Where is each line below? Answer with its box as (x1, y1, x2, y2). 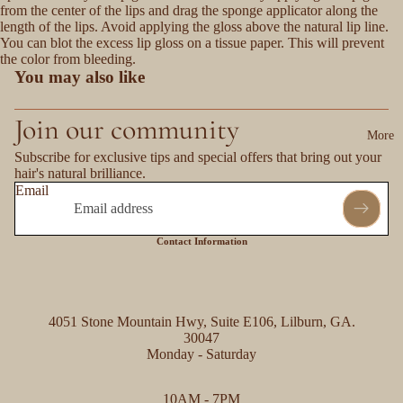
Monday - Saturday (147, 345, 256, 362)
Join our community (14, 112, 239, 147)
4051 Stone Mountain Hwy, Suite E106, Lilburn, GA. (48, 313, 355, 329)
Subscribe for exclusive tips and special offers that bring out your (14, 149, 381, 165)
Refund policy (102, 371, 162, 384)
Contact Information (156, 236, 247, 246)
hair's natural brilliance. (14, 166, 146, 181)
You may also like (14, 67, 145, 86)
